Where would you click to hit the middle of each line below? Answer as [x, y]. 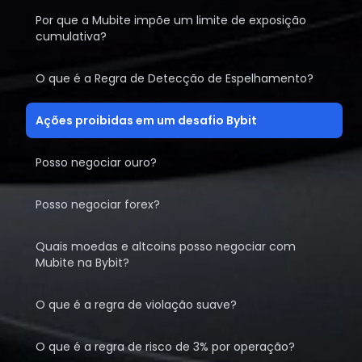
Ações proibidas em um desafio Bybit [146, 120]
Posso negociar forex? [98, 204]
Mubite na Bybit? [82, 263]
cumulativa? [71, 36]
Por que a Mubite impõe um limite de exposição [171, 20]
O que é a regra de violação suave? [136, 305]
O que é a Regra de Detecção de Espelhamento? [175, 78]
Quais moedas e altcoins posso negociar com [166, 246]
